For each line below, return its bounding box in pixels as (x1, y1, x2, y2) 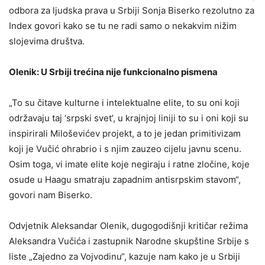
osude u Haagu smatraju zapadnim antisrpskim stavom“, (9, 174, 241, 186)
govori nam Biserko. (9, 189, 92, 201)
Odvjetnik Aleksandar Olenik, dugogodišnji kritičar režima (9, 220, 248, 232)
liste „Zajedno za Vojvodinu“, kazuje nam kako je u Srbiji (9, 251, 240, 263)
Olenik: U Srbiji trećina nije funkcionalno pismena (9, 66, 218, 78)
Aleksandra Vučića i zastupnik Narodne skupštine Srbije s (9, 235, 249, 247)
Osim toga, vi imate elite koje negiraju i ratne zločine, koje (9, 159, 250, 170)
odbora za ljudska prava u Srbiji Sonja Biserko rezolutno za (9, 5, 254, 17)
